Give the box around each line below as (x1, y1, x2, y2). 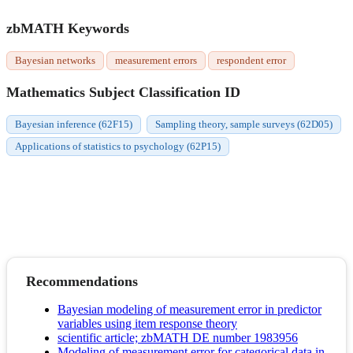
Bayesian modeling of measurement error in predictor (58, 303, 321, 317)
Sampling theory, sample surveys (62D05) (155, 118, 333, 131)
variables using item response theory (58, 317, 237, 331)
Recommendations (26, 273, 138, 290)
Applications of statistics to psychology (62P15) (15, 140, 221, 153)
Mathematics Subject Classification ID (6, 84, 240, 101)
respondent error (217, 54, 286, 67)
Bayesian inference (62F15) (15, 118, 132, 131)
